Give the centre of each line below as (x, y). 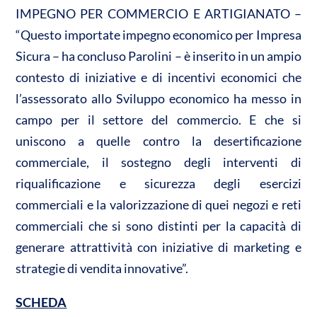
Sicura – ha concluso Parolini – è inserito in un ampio (158, 56)
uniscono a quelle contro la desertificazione (158, 140)
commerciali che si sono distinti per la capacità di (158, 225)
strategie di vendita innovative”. (102, 268)
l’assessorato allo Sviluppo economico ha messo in (158, 98)
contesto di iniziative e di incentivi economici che (158, 77)
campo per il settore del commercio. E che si (158, 119)
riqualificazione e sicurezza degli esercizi (158, 183)
